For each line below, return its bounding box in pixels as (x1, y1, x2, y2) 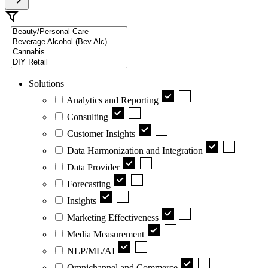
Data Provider (67, 162, 120, 172)
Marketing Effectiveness (67, 212, 159, 223)
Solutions (29, 78, 64, 89)
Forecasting (67, 178, 111, 189)
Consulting (67, 111, 108, 122)
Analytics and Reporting (66, 95, 159, 105)
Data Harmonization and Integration (67, 145, 203, 156)
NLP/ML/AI (67, 245, 115, 256)
